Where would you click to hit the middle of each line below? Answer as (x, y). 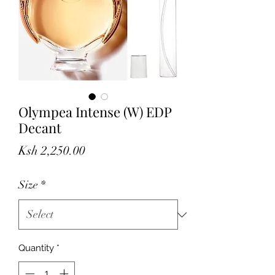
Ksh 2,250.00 (52, 151)
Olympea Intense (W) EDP (95, 112)
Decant (40, 128)
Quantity (36, 248)
